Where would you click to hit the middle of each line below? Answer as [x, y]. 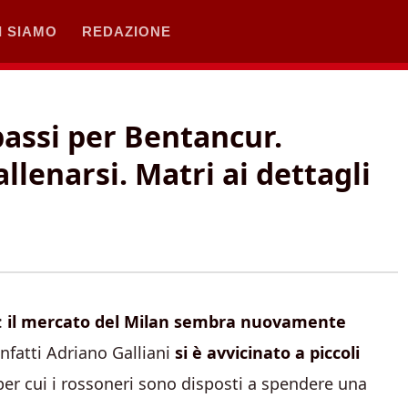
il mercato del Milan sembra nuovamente [177, 321]
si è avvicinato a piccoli [267, 352]
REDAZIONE [127, 31]
